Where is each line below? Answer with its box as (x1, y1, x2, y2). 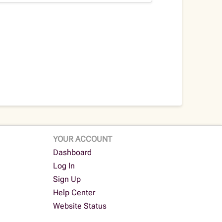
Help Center (53, 188, 96, 198)
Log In (53, 161, 75, 171)
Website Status (53, 201, 107, 211)
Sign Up (53, 174, 81, 184)
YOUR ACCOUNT (53, 134, 112, 144)
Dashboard (53, 148, 92, 158)
